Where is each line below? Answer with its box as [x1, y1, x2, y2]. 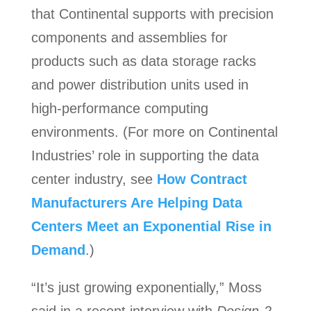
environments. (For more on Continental [31, 124, 278, 140]
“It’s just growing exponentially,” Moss [31, 280, 262, 296]
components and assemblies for [31, 30, 228, 46]
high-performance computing [31, 101, 208, 117]
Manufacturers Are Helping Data [31, 195, 242, 211]
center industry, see [31, 171, 157, 187]
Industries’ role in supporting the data [31, 148, 259, 164]
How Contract [156, 171, 247, 187]
